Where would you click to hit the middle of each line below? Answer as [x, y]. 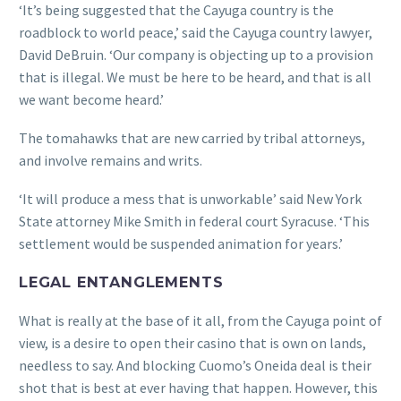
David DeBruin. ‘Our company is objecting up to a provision [196, 55]
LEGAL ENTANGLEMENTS [121, 282]
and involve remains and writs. [111, 160]
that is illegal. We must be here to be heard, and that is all [195, 77]
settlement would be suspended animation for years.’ [181, 243]
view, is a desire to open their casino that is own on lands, [192, 343]
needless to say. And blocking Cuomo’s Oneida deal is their [195, 366]
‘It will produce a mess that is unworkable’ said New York [190, 198]
